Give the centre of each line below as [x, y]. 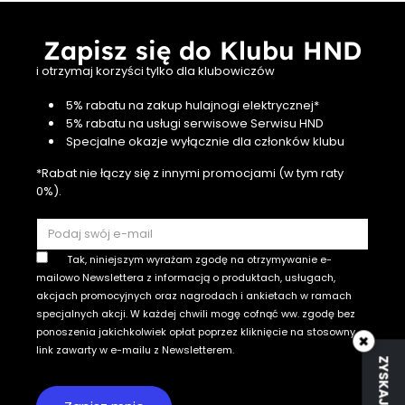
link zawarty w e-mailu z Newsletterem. [135, 349]
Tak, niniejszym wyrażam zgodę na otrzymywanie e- [199, 259]
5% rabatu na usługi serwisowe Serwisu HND [193, 124]
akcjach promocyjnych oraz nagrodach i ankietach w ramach [194, 295]
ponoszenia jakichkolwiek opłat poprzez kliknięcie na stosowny [196, 331]
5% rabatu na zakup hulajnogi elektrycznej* [191, 106]
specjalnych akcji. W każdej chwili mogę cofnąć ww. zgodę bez [196, 313]
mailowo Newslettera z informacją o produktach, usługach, [186, 277]
